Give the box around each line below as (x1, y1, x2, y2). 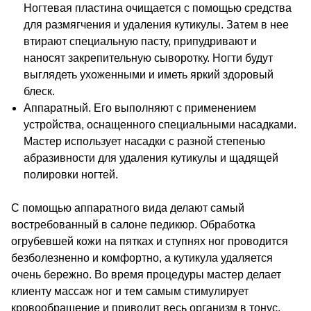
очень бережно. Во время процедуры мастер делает (11, 269, 281, 280)
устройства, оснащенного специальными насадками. (24, 119, 296, 131)
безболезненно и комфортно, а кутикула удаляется (11, 252, 273, 264)
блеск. (24, 85, 55, 97)
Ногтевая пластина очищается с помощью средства (24, 2, 292, 14)
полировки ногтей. (24, 169, 118, 180)
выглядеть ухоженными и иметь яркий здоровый (24, 69, 274, 81)
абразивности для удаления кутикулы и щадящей (24, 152, 278, 164)
